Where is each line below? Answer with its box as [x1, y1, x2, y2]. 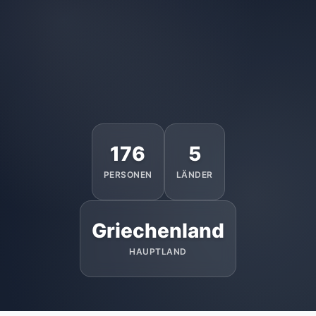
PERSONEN [103, 169, 152, 180]
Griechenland [92, 219, 224, 243]
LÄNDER [176, 169, 213, 180]
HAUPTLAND [129, 246, 187, 257]
